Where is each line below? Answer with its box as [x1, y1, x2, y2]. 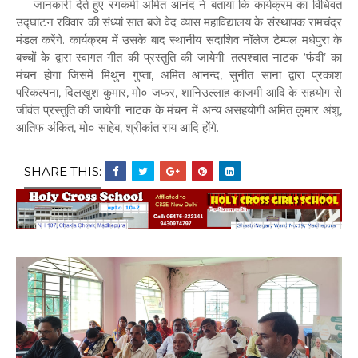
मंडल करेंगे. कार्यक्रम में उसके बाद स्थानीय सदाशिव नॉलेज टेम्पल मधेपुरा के [16, 31, 342, 47]
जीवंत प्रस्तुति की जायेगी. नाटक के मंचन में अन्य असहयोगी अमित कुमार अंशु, [16, 101, 342, 117]
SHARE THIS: [24, 163, 101, 179]
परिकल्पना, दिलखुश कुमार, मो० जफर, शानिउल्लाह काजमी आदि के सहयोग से [16, 84, 342, 100]
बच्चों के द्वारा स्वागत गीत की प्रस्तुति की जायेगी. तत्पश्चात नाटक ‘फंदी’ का [16, 49, 342, 65]
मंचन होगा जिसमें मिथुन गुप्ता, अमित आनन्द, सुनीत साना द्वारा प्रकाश [16, 66, 342, 82]
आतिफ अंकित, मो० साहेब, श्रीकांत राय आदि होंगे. [16, 119, 219, 135]
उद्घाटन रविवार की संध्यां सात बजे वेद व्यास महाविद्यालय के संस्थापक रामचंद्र [16, 14, 342, 30]
